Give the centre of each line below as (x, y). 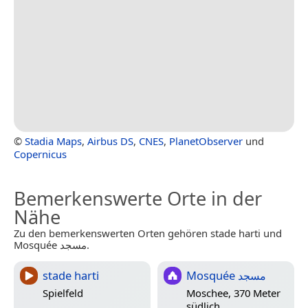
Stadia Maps (53, 141)
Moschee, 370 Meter (233, 293)
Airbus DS (110, 141)
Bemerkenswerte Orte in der (138, 198)
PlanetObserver (206, 141)
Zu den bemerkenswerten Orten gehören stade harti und (148, 233)
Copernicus (40, 154)
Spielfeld (63, 293)
